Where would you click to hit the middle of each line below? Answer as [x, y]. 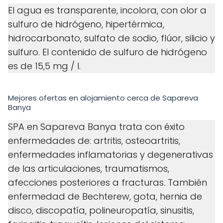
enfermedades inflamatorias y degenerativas [111, 155]
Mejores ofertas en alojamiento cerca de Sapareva [103, 98]
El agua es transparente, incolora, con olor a [107, 10]
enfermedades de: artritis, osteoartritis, [94, 141]
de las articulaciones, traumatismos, [89, 169]
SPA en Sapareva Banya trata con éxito [96, 127]
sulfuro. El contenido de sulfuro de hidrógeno [108, 52]
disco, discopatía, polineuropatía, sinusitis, [101, 211]
